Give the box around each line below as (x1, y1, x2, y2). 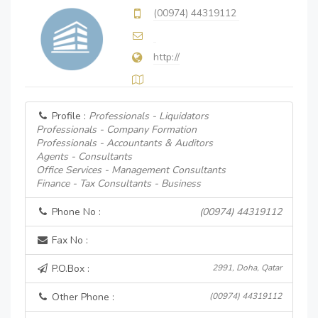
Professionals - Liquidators (89, 109, 209, 123)
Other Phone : (49, 290, 114, 304)
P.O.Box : (49, 262, 89, 275)
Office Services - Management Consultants (36, 163, 226, 177)
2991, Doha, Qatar (212, 262, 282, 273)
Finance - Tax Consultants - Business (36, 177, 201, 190)
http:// (153, 50, 180, 64)
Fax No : (49, 234, 88, 247)
